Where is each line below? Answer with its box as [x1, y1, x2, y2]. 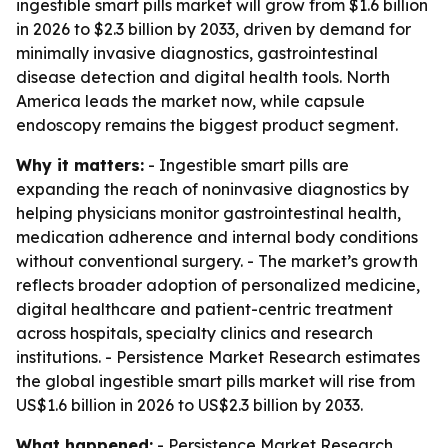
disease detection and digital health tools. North [16, 67, 390, 87]
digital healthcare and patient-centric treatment [16, 299, 393, 319]
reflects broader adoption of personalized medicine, [16, 275, 420, 295]
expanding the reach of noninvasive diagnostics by [16, 179, 409, 199]
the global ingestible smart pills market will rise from [16, 371, 415, 391]
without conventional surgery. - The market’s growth [16, 251, 418, 271]
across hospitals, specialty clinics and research [16, 323, 373, 343]
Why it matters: [16, 155, 144, 175]
